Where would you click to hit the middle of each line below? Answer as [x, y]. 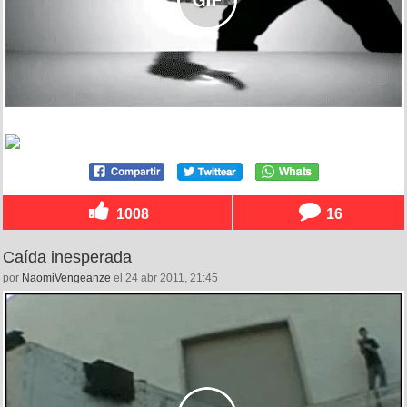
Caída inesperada [67, 258]
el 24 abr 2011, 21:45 [164, 278]
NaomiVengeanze [66, 278]
